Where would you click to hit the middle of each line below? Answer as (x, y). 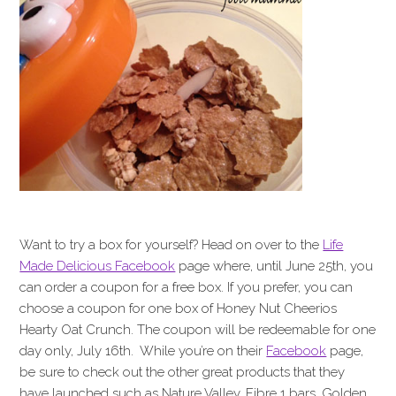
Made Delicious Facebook (98, 266)
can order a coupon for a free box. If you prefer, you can (187, 287)
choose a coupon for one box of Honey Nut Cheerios (179, 308)
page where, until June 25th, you (274, 266)
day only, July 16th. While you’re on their (143, 351)
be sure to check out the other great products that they (183, 372)
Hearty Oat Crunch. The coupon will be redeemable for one (198, 330)
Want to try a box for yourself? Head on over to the (171, 245)
